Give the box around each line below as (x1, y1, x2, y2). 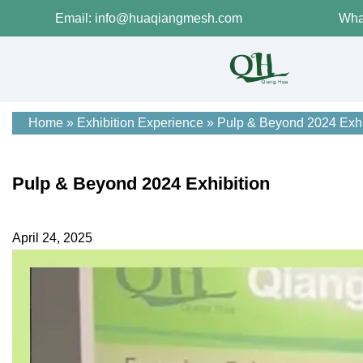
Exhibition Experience (77, 115, 203, 130)
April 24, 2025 (12, 231, 92, 246)
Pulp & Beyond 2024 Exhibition (12, 173, 270, 194)
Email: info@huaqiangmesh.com (54, 11, 242, 25)
